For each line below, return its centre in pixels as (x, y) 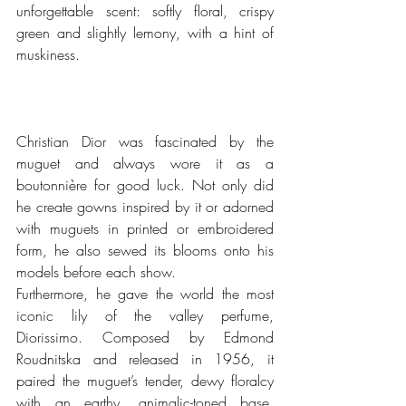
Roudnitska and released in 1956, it (145, 358)
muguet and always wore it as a (145, 163)
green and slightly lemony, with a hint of (145, 32)
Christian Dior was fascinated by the (145, 141)
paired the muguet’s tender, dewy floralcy (145, 380)
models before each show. (98, 271)
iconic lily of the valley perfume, (145, 315)
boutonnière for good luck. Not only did (145, 184)
